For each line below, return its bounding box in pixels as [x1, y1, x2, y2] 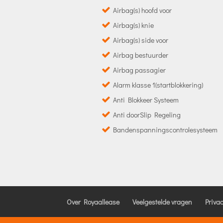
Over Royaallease [67, 197, 120, 207]
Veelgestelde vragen [132, 197, 193, 207]
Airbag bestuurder [113, 50, 169, 60]
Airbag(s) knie [113, 20, 154, 30]
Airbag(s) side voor [113, 35, 169, 45]
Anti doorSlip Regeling [113, 110, 181, 119]
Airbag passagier [113, 65, 166, 75]
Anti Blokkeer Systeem [113, 95, 179, 105]
